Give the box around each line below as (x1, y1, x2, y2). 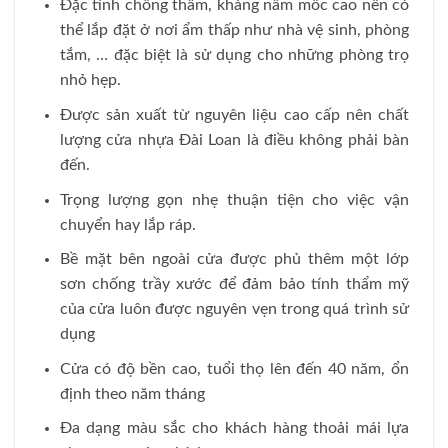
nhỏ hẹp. (59, 72, 121, 89)
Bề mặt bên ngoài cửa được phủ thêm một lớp (59, 251, 409, 268)
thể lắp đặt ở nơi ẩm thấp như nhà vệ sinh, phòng (59, 22, 409, 39)
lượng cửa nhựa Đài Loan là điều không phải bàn (59, 131, 409, 148)
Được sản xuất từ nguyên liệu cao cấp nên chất (59, 106, 409, 123)
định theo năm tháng (59, 385, 205, 402)
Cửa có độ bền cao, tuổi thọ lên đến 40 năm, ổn (59, 360, 409, 377)
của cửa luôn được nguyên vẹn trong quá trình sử (59, 301, 409, 318)
